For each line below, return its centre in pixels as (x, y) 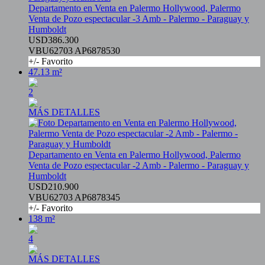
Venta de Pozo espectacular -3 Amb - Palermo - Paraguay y (139, 19)
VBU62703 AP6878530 (74, 51)
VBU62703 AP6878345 (74, 198)
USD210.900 (54, 187)
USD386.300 (54, 40)
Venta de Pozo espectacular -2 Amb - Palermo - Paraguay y (139, 166)
